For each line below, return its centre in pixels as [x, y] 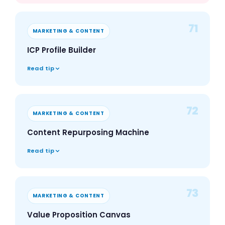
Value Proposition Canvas [79, 215]
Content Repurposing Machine [88, 133]
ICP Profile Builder [61, 50]
